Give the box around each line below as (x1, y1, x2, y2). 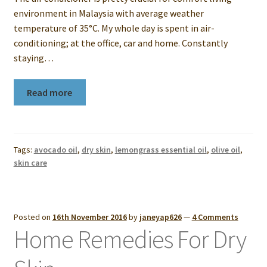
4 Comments (191, 212, 238, 223)
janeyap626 (139, 212, 182, 223)
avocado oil (33, 144, 77, 155)
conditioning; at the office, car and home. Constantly (13, 37, 228, 49)
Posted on (13, 212, 52, 223)
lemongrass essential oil (114, 144, 207, 155)
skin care (13, 157, 47, 168)
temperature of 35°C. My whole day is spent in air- (13, 22, 215, 35)
